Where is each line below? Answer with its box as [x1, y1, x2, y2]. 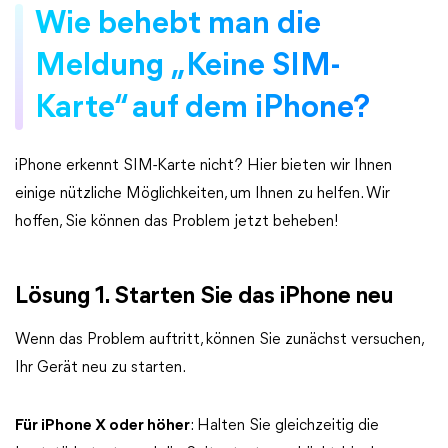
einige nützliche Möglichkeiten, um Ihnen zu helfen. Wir [15, 186, 390, 202]
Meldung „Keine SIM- [35, 51, 340, 83]
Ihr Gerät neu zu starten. [15, 360, 186, 376]
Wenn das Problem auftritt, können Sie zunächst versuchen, [15, 332, 423, 348]
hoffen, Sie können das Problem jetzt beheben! [15, 214, 339, 230]
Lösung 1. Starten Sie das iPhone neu [15, 285, 393, 309]
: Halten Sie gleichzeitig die [190, 418, 379, 434]
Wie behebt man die [35, 9, 321, 41]
